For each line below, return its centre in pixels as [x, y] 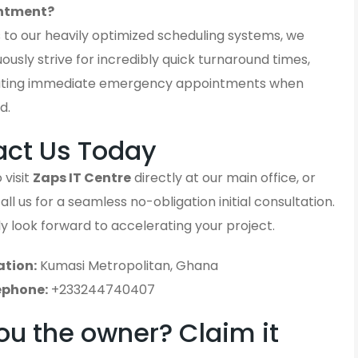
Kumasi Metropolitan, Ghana [128, 266]
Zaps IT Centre [82, 178]
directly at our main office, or [223, 178]
